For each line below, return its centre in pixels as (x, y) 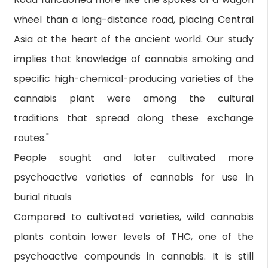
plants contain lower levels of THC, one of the (134, 236)
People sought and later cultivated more (134, 157)
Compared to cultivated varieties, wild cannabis (134, 217)
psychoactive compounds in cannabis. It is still (134, 256)
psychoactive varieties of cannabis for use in (134, 177)
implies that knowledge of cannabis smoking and (134, 59)
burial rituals (43, 197)
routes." (32, 138)
